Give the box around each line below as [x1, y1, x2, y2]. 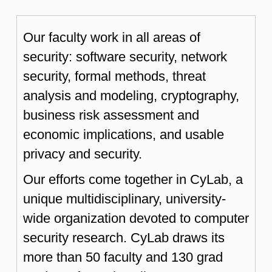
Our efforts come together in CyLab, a [23, 171, 243, 187]
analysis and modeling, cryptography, [23, 87, 239, 103]
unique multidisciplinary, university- [23, 191, 226, 206]
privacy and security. [23, 146, 142, 161]
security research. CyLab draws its [23, 229, 225, 245]
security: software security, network [23, 49, 227, 64]
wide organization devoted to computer [23, 210, 249, 226]
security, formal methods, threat [23, 68, 206, 84]
